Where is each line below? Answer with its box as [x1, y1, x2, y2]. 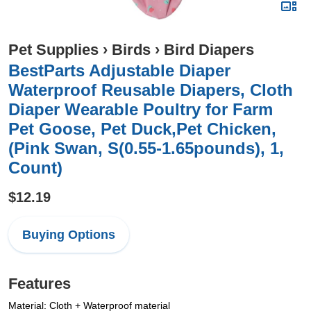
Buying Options [22, 228, 115, 242]
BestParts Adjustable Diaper [8, 61, 230, 80]
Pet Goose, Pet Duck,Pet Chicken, [8, 119, 276, 138]
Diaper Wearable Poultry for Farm [8, 100, 273, 119]
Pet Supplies [8, 41, 99, 58]
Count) [8, 158, 62, 177]
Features [8, 275, 71, 292]
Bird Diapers [164, 41, 254, 58]
